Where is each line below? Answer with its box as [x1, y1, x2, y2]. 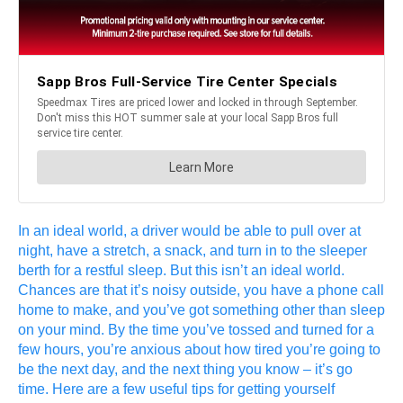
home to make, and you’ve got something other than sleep [18, 301, 385, 318]
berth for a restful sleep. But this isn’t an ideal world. [18, 262, 345, 278]
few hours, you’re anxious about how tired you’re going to [18, 341, 381, 357]
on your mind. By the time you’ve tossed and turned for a [18, 321, 374, 337]
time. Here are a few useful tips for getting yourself [18, 381, 335, 397]
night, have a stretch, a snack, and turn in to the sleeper [18, 242, 367, 258]
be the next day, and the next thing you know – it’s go [18, 361, 353, 377]
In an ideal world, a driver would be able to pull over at [18, 222, 361, 238]
